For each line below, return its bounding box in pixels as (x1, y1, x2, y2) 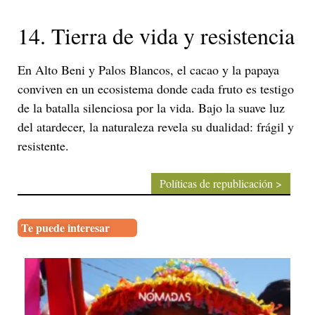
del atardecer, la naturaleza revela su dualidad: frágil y (18, 118, 294, 136)
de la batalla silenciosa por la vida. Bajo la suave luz (18, 99, 285, 117)
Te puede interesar (21, 219, 110, 236)
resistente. (18, 137, 69, 155)
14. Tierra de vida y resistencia (18, 20, 295, 51)
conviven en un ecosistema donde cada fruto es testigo (18, 80, 294, 98)
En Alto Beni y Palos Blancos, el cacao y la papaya (18, 61, 279, 79)
